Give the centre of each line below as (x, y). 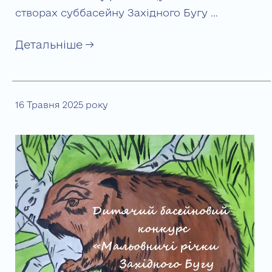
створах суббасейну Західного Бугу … (117, 13)
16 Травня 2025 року (61, 104)
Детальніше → (54, 45)
